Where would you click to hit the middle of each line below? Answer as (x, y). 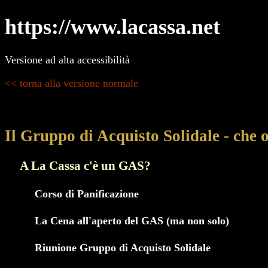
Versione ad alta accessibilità (67, 60)
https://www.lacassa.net (112, 27)
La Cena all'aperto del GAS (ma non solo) (132, 220)
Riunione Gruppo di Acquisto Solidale (123, 247)
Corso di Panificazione (87, 194)
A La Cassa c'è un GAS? (85, 166)
